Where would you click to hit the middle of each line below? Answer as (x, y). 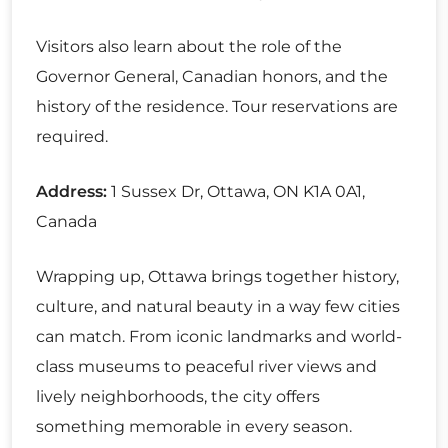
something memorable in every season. (194, 427)
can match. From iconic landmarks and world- (219, 337)
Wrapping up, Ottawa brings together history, (217, 277)
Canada (66, 222)
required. (72, 137)
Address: (71, 192)
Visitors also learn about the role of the (189, 47)
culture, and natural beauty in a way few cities (218, 307)
